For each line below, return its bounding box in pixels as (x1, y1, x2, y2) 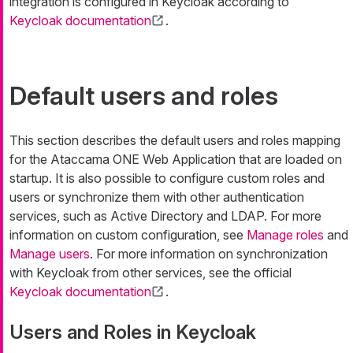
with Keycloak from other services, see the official (9, 264, 292, 281)
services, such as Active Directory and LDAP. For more (9, 207, 321, 224)
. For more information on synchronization (90, 245, 328, 262)
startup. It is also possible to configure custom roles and (9, 169, 325, 186)
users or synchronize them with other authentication (9, 188, 304, 205)
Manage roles (247, 226, 324, 243)
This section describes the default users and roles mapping (9, 132, 340, 148)
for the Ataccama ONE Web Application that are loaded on (9, 150, 342, 167)
